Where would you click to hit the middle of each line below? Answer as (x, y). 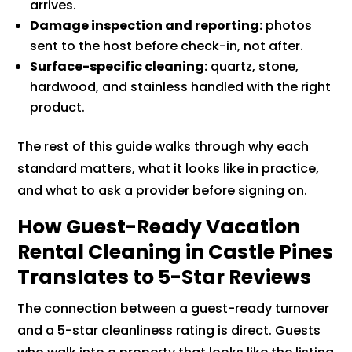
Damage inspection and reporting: (147, 26)
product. (58, 108)
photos (288, 26)
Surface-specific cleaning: (119, 67)
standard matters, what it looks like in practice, (169, 169)
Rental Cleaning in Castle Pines (176, 252)
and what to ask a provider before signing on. (163, 191)
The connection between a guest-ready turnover (174, 309)
